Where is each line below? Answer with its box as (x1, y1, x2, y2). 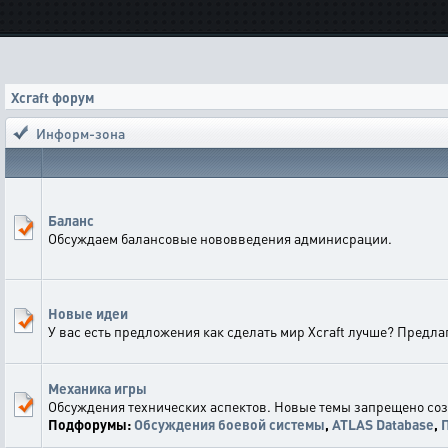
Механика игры (48, 379, 147, 397)
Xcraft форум (11, 88, 94, 106)
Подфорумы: (48, 415, 134, 433)
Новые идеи (48, 304, 128, 322)
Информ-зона (36, 124, 125, 142)
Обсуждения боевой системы (134, 415, 325, 433)
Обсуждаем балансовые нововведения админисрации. (48, 229, 392, 247)
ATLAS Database (332, 415, 434, 433)
